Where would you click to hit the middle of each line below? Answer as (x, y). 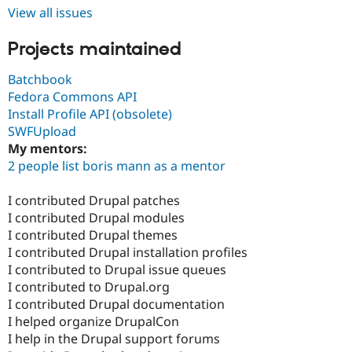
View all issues (50, 12)
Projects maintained (95, 49)
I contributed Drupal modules (96, 218)
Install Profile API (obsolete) (90, 114)
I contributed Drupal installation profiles (128, 253)
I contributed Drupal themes (93, 235)
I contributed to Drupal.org (89, 287)
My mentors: (49, 149)
